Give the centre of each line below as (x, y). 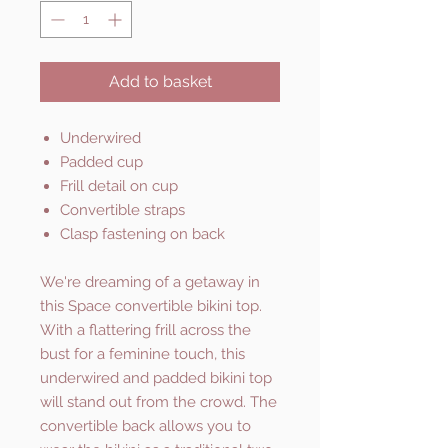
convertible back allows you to (145, 426)
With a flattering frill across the (145, 330)
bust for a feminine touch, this (142, 354)
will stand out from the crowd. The (158, 402)
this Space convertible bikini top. (151, 306)
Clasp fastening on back (144, 234)
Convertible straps (122, 210)
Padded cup (101, 162)
